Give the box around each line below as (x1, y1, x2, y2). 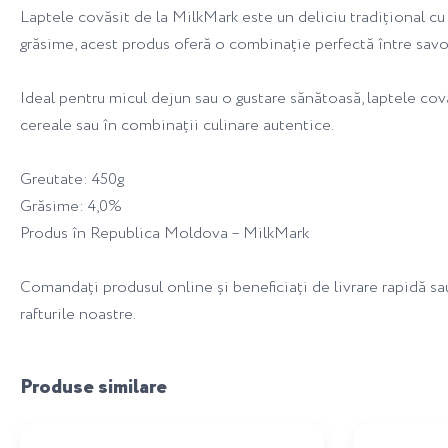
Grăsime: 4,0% (20, 195, 122, 218)
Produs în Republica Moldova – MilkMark (20, 222, 309, 245)
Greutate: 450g (20, 168, 124, 191)
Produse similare (20, 373, 167, 402)
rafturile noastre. (20, 303, 136, 326)
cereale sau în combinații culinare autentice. (20, 114, 334, 137)
